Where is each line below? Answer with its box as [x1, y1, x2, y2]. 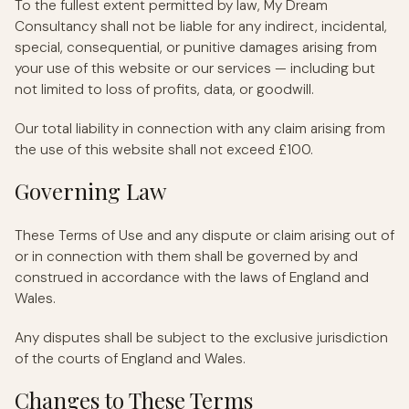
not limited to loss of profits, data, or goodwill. [15, 79, 314, 99]
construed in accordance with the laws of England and [15, 267, 369, 287]
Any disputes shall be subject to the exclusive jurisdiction [15, 328, 388, 347]
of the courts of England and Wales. [15, 349, 246, 368]
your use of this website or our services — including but [15, 58, 375, 78]
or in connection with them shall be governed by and [15, 246, 358, 266]
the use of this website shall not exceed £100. [15, 140, 313, 159]
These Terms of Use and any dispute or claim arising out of [15, 225, 394, 245]
